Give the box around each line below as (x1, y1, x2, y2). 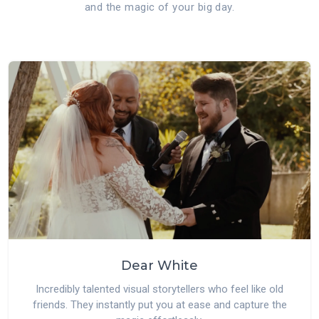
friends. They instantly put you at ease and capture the (32, 298, 287, 311)
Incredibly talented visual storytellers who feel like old (36, 283, 283, 296)
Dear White (121, 258, 198, 273)
